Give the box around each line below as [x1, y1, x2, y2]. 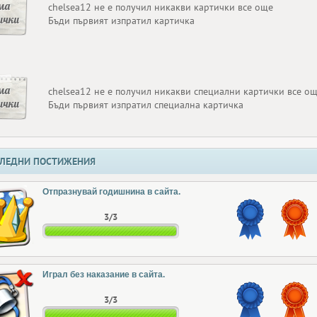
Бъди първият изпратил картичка [48, 14, 195, 27]
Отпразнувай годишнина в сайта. [42, 187, 180, 197]
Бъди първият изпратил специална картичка [48, 98, 243, 111]
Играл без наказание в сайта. [42, 270, 165, 279]
